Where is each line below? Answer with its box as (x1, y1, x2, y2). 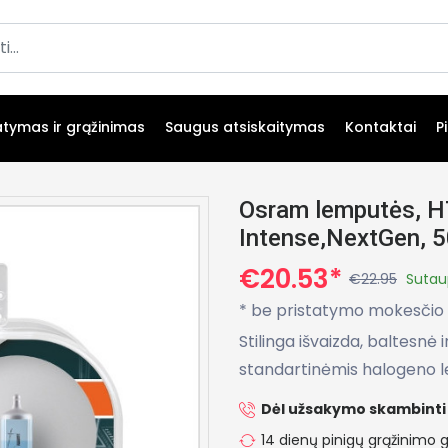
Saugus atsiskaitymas (165, 117, 325, 137)
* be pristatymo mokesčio (239, 298, 444, 322)
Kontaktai (345, 117, 416, 137)
